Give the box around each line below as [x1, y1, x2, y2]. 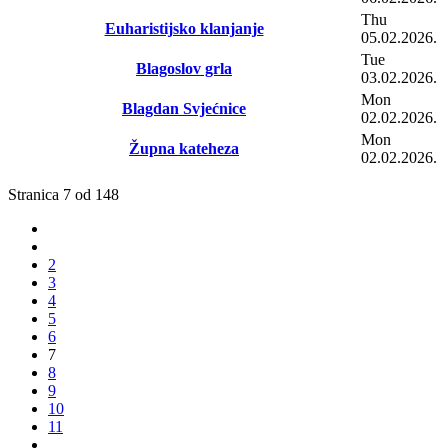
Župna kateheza [129, 139, 239, 157]
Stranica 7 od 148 [8, 185, 119, 203]
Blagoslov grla [136, 59, 232, 77]
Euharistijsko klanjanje [104, 19, 264, 37]
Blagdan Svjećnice [122, 99, 246, 117]
